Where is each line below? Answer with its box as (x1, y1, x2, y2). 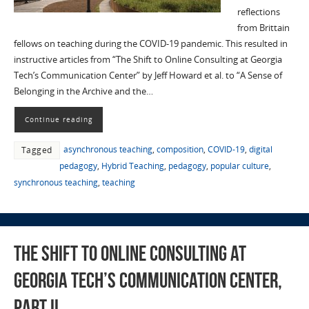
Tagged (21, 143, 52, 156)
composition (156, 143, 203, 155)
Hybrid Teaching (101, 159, 164, 172)
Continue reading (24, 114, 92, 124)
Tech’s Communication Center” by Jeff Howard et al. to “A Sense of (13, 69, 282, 81)
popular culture (210, 159, 269, 172)
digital (248, 143, 272, 155)
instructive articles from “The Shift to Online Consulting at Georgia (13, 53, 282, 66)
